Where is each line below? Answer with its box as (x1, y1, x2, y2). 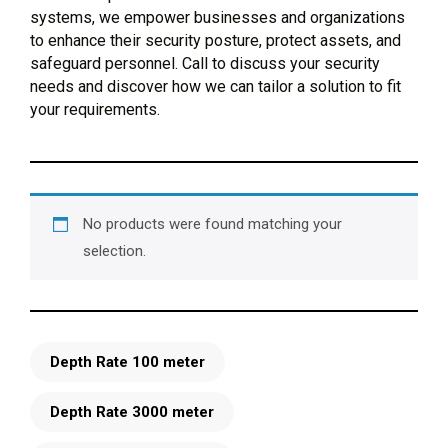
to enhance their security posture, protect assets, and (30, 31, 401, 50)
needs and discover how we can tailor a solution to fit (30, 77, 401, 96)
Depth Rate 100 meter (50, 353, 205, 371)
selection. (82, 242, 146, 260)
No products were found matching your (82, 215, 342, 233)
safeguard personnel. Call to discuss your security (30, 54, 380, 73)
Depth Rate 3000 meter (50, 403, 214, 421)
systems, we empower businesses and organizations (30, 8, 405, 27)
